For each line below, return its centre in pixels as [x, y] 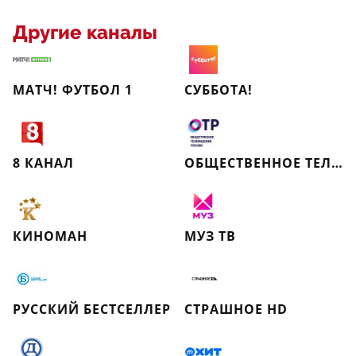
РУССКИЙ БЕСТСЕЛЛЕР [92, 309]
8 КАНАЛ [43, 163]
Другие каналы [85, 33]
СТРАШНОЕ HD [236, 309]
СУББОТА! [219, 90]
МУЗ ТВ [210, 236]
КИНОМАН [50, 236]
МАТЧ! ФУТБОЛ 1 [73, 90]
